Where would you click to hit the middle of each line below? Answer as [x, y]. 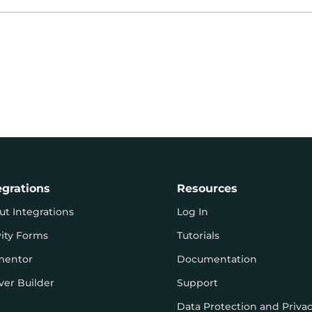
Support [197, 283]
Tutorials [198, 236]
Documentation [217, 259]
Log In [192, 212]
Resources [207, 189]
